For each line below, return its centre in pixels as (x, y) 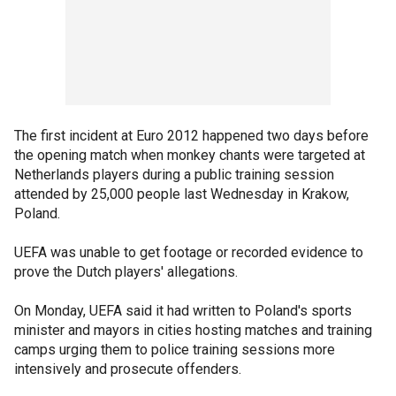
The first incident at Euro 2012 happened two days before (191, 136)
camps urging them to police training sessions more (175, 350)
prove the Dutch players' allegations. (126, 272)
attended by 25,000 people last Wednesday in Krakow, (182, 194)
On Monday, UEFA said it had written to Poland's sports (183, 311)
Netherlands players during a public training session (174, 175)
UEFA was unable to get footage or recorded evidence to (189, 252)
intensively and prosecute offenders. (128, 369)
